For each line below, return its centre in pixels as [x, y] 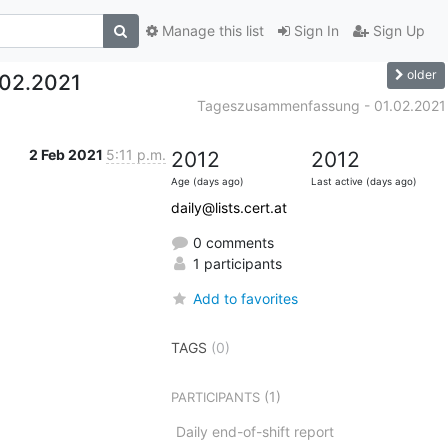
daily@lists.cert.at [228, 207]
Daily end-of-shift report [254, 431]
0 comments [231, 242]
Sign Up [396, 31]
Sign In [314, 31]
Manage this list [210, 31]
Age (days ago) [207, 181]
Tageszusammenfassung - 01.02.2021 [321, 105]
